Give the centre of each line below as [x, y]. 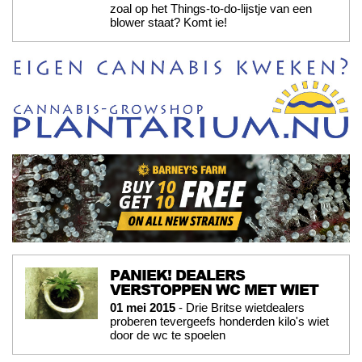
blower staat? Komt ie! [168, 22]
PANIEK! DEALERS [177, 274]
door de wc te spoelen [168, 335]
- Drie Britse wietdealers [240, 307]
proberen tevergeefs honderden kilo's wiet [219, 321]
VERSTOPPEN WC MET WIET [214, 289]
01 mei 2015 [143, 307]
